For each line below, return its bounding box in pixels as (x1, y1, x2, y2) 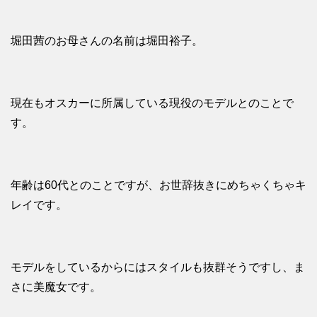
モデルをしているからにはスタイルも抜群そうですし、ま (11, 261, 305, 274)
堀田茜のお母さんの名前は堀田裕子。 (11, 35, 203, 47)
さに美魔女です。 (11, 281, 101, 294)
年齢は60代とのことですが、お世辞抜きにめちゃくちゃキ (11, 179, 306, 192)
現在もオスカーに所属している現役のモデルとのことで (11, 97, 294, 110)
